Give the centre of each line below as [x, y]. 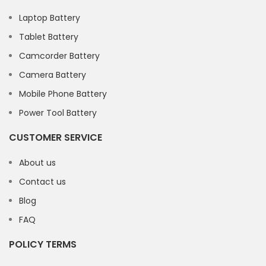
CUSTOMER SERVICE [56, 138]
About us [37, 163]
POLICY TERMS [43, 245]
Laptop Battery [50, 18]
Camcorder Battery [59, 56]
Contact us [42, 182]
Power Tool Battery [58, 113]
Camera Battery [53, 75]
